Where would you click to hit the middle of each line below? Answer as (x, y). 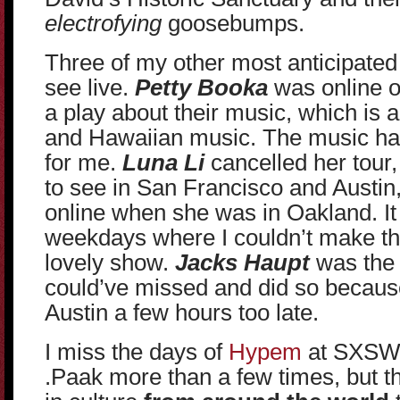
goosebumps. (233, 23)
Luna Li (163, 162)
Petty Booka (201, 87)
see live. (90, 87)
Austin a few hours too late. (182, 312)
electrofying (103, 23)
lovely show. (110, 262)
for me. (83, 162)
